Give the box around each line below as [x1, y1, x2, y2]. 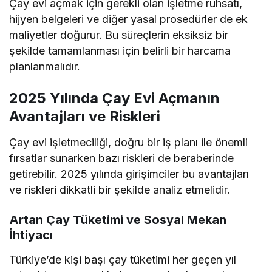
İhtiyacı [9, 228, 53, 243]
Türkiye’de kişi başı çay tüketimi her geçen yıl [9, 253, 237, 267]
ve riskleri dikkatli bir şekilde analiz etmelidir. [9, 183, 231, 197]
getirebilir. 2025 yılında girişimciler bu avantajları [9, 168, 250, 181]
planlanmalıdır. [9, 60, 80, 73]
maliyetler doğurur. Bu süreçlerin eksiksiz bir [9, 29, 229, 42]
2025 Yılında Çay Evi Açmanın [9, 89, 220, 107]
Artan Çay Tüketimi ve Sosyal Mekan [9, 212, 226, 228]
